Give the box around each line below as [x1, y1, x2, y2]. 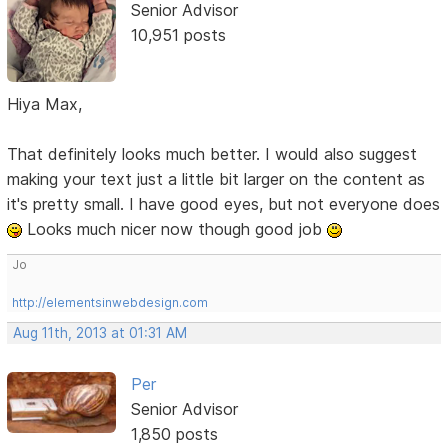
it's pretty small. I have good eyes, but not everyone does [7, 193, 441, 214]
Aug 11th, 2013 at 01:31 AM [13, 324, 188, 341]
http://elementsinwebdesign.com [12, 294, 209, 310]
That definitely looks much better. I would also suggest [7, 143, 418, 164]
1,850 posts [130, 423, 218, 444]
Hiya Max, [7, 93, 83, 114]
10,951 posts [130, 25, 226, 46]
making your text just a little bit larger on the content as [7, 168, 426, 189]
